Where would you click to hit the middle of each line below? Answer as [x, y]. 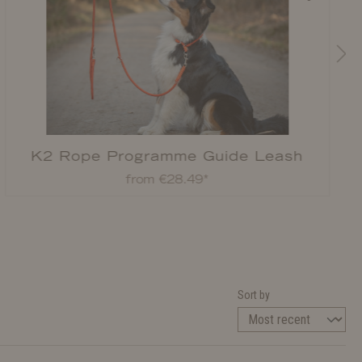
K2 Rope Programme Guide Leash [167, 156]
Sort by [254, 295]
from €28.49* [167, 179]
